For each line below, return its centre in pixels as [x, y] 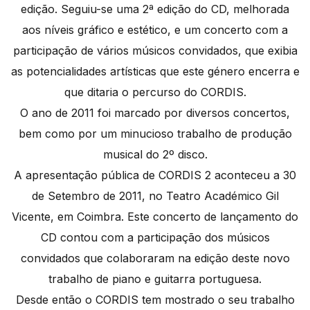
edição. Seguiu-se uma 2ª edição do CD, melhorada [155, 9]
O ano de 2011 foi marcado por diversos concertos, [155, 113]
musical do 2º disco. [155, 155]
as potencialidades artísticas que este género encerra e [155, 72]
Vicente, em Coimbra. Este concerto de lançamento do [155, 217]
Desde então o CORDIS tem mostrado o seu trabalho [155, 300]
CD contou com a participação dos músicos [155, 238]
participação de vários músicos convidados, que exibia [155, 51]
